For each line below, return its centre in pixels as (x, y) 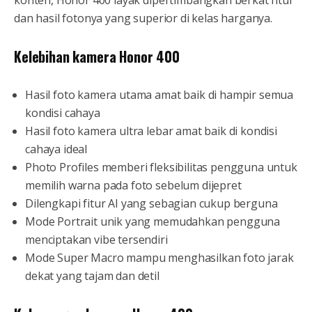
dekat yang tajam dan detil (92, 276)
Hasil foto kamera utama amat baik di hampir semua (159, 95)
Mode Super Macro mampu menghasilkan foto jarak (159, 258)
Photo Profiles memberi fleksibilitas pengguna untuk (161, 167)
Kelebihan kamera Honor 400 (97, 57)
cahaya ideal (56, 149)
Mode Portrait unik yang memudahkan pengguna (153, 222)
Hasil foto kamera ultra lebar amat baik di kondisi (151, 131)
